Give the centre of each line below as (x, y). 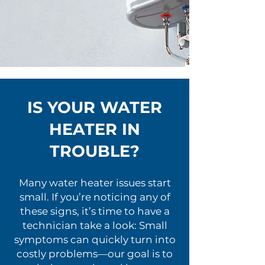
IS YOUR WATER (95, 107)
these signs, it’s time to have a (95, 211)
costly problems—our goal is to (95, 254)
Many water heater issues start (95, 183)
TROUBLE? (95, 151)
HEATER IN (95, 129)
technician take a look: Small (95, 225)
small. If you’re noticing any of (95, 197)
